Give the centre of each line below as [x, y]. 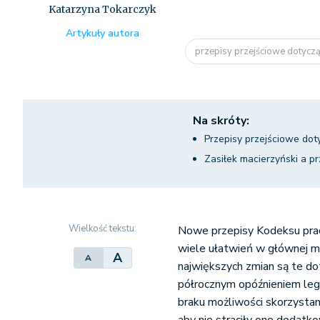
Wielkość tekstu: [103, 229]
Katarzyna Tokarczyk [103, 9]
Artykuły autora [103, 33]
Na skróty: [221, 121]
